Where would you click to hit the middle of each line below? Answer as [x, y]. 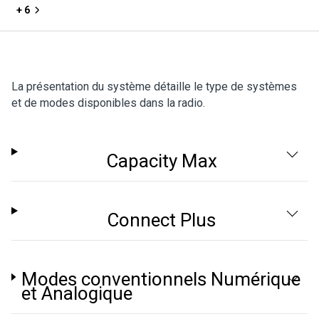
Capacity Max [161, 161]
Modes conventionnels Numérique [161, 279]
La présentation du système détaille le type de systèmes [154, 87]
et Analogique [77, 293]
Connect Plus [162, 220]
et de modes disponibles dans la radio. [108, 103]
